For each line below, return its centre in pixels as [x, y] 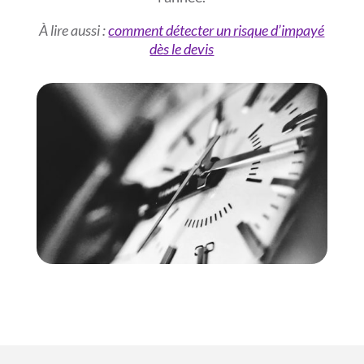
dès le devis [182, 48]
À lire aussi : [74, 30]
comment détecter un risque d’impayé [217, 30]
